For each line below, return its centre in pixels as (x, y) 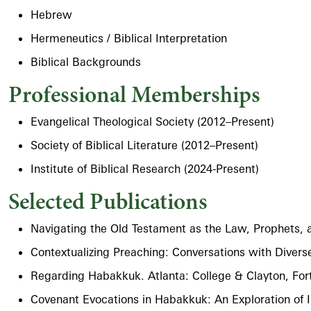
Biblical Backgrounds (86, 62)
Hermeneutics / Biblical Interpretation (129, 38)
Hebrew (51, 15)
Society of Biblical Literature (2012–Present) (144, 145)
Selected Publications (108, 201)
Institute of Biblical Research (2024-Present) (145, 169)
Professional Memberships (134, 94)
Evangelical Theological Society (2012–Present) (152, 121)
